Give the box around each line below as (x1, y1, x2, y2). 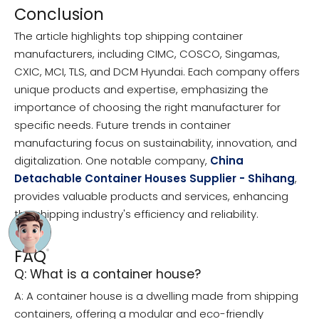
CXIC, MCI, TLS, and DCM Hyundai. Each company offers (14, 64, 300, 80)
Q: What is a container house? (14, 266, 201, 283)
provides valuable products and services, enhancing (14, 189, 288, 204)
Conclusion (14, 3, 104, 26)
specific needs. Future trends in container (14, 117, 231, 133)
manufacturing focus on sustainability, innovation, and (14, 135, 297, 151)
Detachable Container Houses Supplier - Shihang (14, 171, 295, 187)
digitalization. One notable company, (14, 153, 210, 169)
